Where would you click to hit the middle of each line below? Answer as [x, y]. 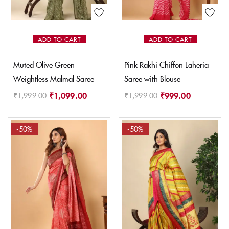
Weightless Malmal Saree [54, 79]
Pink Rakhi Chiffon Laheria [166, 65]
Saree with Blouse [152, 79]
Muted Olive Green [44, 65]
